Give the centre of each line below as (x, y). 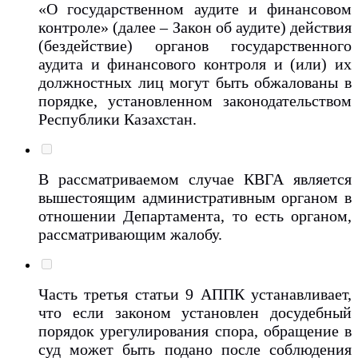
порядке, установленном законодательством (195, 100)
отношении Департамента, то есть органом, (195, 215)
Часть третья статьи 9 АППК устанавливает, (195, 294)
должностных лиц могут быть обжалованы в (195, 82)
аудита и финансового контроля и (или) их (195, 64)
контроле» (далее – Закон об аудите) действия (195, 27)
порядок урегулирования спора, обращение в (195, 330)
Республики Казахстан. (119, 119)
